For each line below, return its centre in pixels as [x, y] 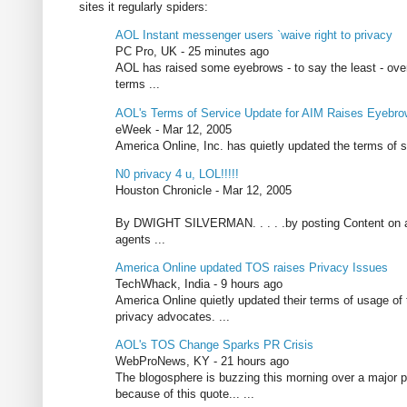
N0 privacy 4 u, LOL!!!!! [177, 174]
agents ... [140, 239]
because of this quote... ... [185, 394]
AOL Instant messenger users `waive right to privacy [254, 35]
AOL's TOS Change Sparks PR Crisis [214, 345]
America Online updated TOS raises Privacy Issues [252, 268]
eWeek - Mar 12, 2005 [174, 129]
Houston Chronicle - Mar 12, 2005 [203, 190]
